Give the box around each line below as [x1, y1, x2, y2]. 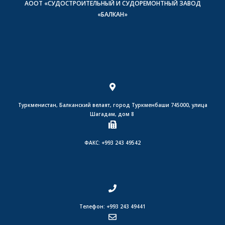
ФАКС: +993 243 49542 [84, 139, 141, 146]
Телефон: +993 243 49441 [79, 202, 146, 210]
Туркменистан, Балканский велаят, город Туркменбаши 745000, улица [18, 101, 207, 108]
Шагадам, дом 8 [89, 110, 136, 118]
